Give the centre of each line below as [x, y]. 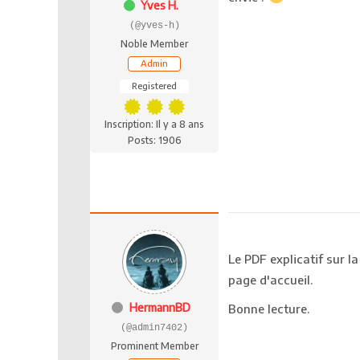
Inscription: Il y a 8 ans [154, 125]
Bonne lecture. [269, 309]
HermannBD [160, 308]
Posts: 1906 [154, 141]
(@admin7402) [154, 328]
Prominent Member [154, 346]
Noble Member [154, 44]
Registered [154, 86]
